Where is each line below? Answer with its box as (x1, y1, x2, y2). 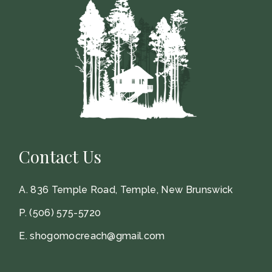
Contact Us (19, 144, 102, 168)
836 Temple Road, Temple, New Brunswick (30, 183, 233, 195)
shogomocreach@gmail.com (30, 229, 165, 242)
